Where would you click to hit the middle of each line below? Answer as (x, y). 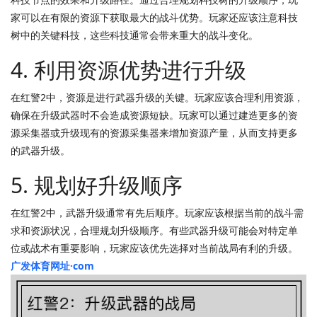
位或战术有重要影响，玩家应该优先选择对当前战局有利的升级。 (154, 248)
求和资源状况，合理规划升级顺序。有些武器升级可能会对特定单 (154, 230)
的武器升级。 (40, 150)
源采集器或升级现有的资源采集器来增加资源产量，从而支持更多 (154, 133)
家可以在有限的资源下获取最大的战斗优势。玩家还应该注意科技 (154, 17)
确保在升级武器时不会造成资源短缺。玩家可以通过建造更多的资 (154, 115)
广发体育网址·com (52, 266)
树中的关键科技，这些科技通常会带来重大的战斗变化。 (134, 35)
